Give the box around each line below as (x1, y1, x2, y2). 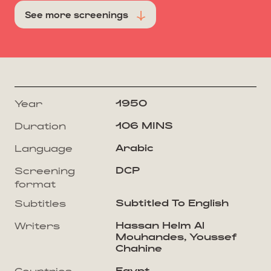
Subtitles (15, 197, 66, 209)
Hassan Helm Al (115, 219, 204, 231)
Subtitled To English (115, 197, 229, 209)
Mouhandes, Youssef (115, 230, 237, 243)
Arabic (115, 142, 153, 154)
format (15, 178, 56, 190)
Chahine (115, 242, 162, 254)
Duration (15, 120, 66, 132)
